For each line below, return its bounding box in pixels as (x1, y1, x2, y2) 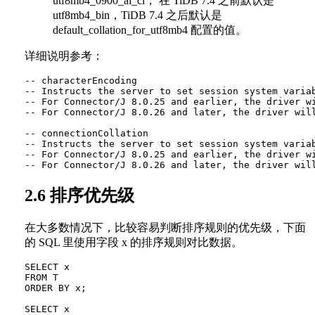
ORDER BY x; (25, 282, 86, 293)
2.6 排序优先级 (25, 186, 134, 205)
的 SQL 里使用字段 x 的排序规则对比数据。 (25, 236, 243, 248)
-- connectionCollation (25, 128, 148, 139)
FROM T (25, 271, 58, 283)
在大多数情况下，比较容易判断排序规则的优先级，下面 (25, 221, 306, 233)
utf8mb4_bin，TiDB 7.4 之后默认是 (53, 9, 222, 22)
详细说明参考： (25, 50, 103, 63)
